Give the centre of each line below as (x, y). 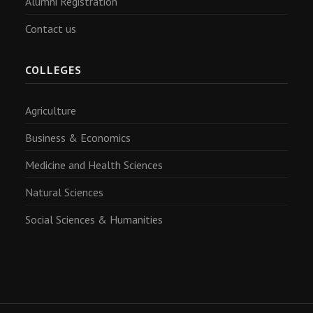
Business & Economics (78, 138)
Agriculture (51, 110)
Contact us (51, 29)
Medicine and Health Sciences (94, 165)
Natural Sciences (64, 192)
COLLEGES (53, 70)
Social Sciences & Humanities (94, 219)
